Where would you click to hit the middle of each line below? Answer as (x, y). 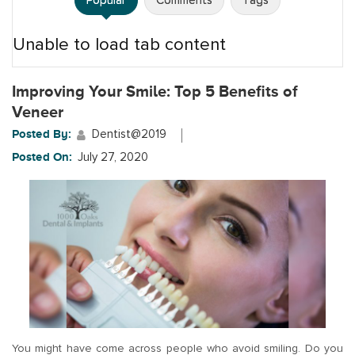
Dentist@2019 (129, 134)
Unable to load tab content (119, 45)
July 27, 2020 (113, 157)
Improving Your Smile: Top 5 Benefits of (155, 91)
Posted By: (42, 134)
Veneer (38, 112)
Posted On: (42, 157)
